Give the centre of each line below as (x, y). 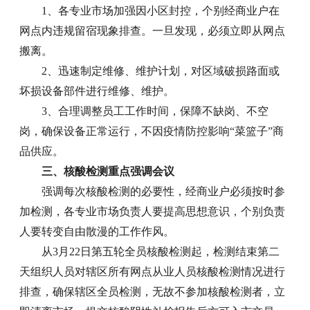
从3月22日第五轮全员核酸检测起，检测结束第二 (161, 252)
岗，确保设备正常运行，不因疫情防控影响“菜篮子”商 (152, 131)
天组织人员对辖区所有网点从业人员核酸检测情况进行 (153, 272)
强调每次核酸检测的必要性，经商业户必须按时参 (164, 192)
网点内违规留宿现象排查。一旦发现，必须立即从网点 (153, 31)
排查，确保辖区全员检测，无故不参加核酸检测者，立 (153, 292)
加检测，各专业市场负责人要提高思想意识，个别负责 (153, 212)
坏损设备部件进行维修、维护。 (97, 91)
